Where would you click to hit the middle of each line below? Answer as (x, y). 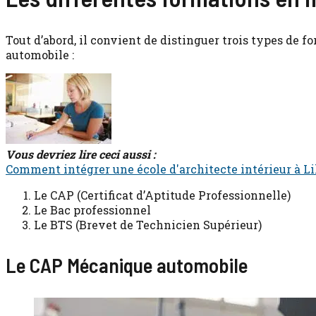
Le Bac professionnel (92, 210)
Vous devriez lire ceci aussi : (81, 154)
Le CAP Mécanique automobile (127, 265)
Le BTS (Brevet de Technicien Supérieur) (148, 225)
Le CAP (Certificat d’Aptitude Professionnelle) (162, 195)
